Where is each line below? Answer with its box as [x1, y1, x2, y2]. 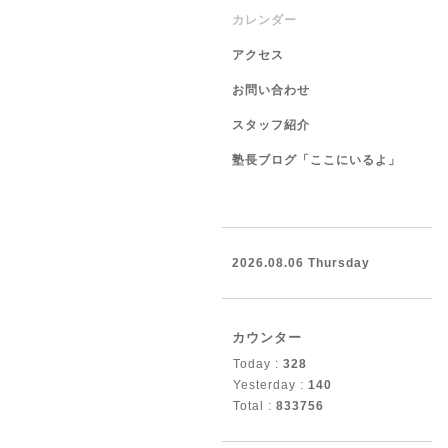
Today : [233, 357, 283, 371]
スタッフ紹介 [232, 118, 310, 132]
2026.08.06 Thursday [232, 256, 370, 270]
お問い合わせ [232, 83, 310, 97]
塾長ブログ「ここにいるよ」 [232, 153, 401, 167]
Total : [233, 399, 276, 413]
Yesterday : [233, 378, 308, 392]
